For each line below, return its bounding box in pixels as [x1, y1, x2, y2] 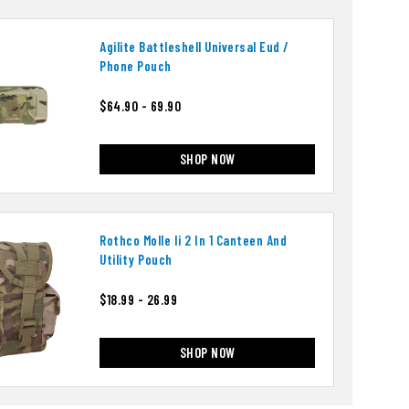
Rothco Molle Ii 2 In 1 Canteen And [100, 232, 287, 249]
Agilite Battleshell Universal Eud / [100, 38, 289, 56]
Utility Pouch [100, 251, 173, 268]
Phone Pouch [100, 58, 172, 75]
